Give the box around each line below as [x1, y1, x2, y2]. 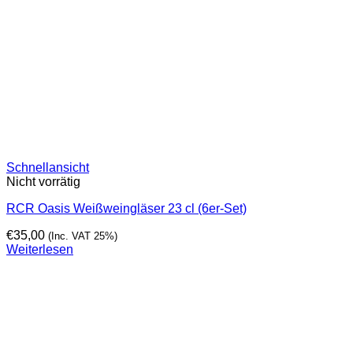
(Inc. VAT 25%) [48, 230, 117, 243]
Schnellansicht [6, 161, 89, 175]
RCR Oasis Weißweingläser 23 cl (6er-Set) [6, 202, 247, 216]
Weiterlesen [6, 243, 73, 257]
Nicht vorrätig [6, 175, 80, 189]
